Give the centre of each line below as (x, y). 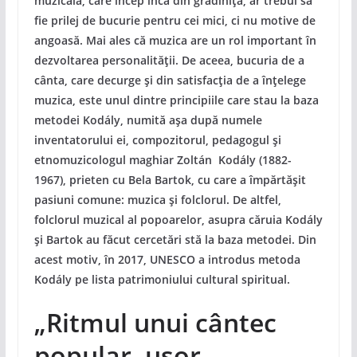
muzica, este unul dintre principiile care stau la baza (176, 100)
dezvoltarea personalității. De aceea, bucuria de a (169, 60)
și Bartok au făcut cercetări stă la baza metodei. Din (175, 239)
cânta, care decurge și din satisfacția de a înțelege (170, 80)
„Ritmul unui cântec (155, 322)
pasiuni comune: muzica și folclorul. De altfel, (157, 200)
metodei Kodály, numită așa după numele (148, 120)
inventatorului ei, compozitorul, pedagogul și (157, 140)
